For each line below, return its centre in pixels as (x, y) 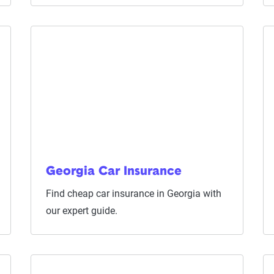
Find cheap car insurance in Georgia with (133, 194)
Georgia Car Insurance (113, 172)
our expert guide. (81, 211)
